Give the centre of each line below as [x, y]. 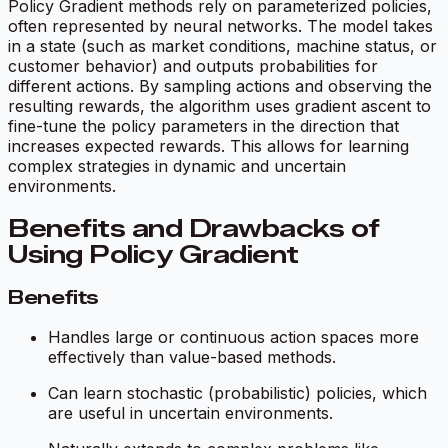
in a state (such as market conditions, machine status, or [222, 46]
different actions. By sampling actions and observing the [220, 86]
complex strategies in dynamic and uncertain [177, 166]
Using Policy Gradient [153, 255]
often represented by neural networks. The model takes [220, 26]
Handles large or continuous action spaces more [233, 336]
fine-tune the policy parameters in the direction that [203, 126]
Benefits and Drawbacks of [194, 229]
